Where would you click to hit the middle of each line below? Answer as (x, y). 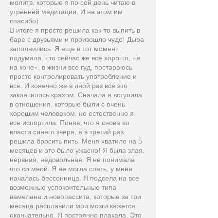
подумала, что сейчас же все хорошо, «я (75, 58)
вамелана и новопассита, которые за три (75, 197)
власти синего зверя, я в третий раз (67, 132)
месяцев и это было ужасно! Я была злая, (77, 150)
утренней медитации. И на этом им (66, 12)
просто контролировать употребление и (73, 76)
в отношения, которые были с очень (67, 104)
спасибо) (24, 21)
